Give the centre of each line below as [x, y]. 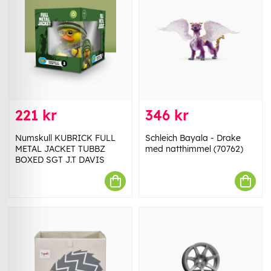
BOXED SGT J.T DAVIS [60, 160]
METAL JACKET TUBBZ [60, 149]
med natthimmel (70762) [194, 149]
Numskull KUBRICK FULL [65, 138]
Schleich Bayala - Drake [193, 138]
